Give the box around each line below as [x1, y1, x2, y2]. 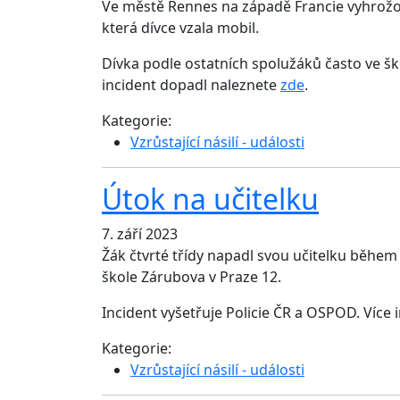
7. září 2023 [102, 224, 178, 245]
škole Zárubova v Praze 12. [102, 267, 281, 287]
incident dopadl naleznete [102, 75, 280, 96]
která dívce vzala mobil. [102, 18, 259, 38]
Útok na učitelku [102, 179, 319, 219]
